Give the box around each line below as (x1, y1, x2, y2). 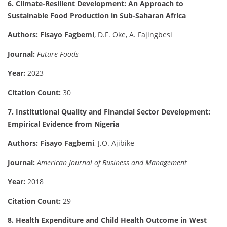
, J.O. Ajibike (94, 138, 134, 148)
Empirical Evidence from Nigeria (8, 119, 119, 129)
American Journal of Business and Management (37, 158, 187, 168)
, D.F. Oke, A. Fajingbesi (94, 30, 172, 40)
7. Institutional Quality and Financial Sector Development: (8, 107, 210, 117)
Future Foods (37, 49, 79, 59)
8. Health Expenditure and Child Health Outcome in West (8, 215, 207, 225)
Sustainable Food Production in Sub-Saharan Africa (8, 11, 186, 21)
